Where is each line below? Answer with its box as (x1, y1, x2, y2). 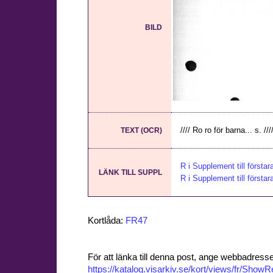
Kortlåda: (88, 216, 126, 226)
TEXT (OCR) (121, 126, 162, 135)
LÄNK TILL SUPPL (99, 168, 162, 177)
